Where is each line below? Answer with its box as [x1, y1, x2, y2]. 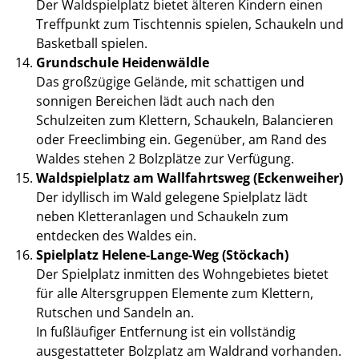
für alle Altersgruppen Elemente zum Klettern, [35, 284, 313, 303]
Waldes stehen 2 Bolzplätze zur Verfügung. [35, 150, 294, 168]
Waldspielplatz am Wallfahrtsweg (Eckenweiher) [35, 169, 343, 188]
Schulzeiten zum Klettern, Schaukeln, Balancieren [35, 111, 333, 130]
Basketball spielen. [35, 34, 147, 53]
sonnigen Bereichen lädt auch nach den [35, 92, 275, 111]
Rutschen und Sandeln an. [35, 304, 194, 322]
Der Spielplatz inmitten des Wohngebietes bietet [35, 265, 329, 284]
